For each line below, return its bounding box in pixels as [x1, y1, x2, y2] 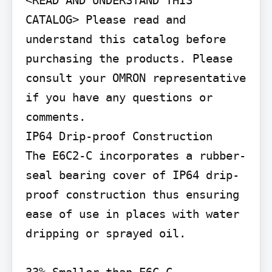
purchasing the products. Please [25, 52, 233, 66]
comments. [25, 110, 86, 124]
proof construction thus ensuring [25, 188, 239, 202]
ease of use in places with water [25, 207, 239, 221]
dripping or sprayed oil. [25, 226, 186, 240]
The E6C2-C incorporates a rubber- [25, 149, 246, 163]
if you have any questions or [25, 90, 212, 104]
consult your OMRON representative [25, 71, 246, 85]
